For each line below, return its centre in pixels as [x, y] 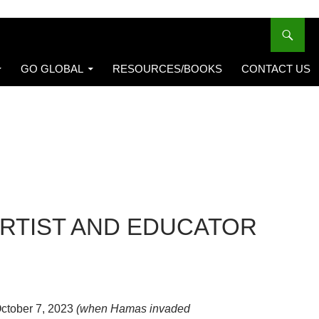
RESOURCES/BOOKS [167, 68]
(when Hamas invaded [133, 308]
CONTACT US [276, 68]
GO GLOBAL [52, 68]
